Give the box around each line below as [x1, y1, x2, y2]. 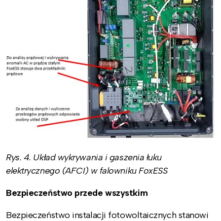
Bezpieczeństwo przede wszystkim [6, 187, 148, 198]
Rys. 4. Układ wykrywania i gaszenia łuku [6, 151, 162, 163]
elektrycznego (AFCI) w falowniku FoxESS [6, 165, 168, 176]
